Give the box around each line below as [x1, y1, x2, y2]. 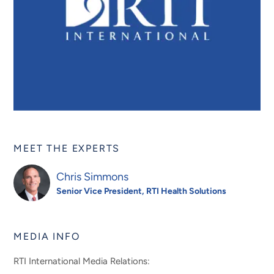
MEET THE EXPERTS [13, 142, 120, 154]
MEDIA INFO [13, 231, 80, 243]
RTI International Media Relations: [13, 255, 150, 267]
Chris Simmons [56, 169, 129, 183]
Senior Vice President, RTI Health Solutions [56, 186, 227, 197]
